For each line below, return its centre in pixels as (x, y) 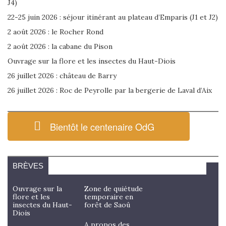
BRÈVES (28, 165)
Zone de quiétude (114, 188)
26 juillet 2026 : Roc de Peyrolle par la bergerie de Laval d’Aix (110, 91)
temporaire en (109, 196)
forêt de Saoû (107, 205)
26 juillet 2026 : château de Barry (62, 76)
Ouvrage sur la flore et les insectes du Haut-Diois (92, 61)
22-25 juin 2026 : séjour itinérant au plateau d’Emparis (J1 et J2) (113, 17)
